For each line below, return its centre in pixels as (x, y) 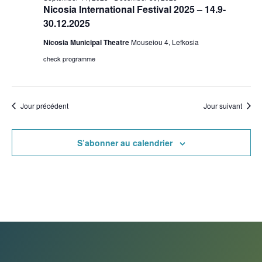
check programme (69, 58)
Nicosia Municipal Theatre (87, 42)
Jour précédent (44, 106)
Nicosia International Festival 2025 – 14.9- (134, 9)
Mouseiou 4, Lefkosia (165, 42)
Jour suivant (223, 106)
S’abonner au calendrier (125, 143)
